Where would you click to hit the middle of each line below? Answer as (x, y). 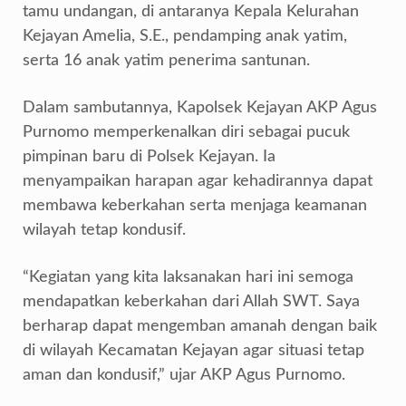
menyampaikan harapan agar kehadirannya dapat (198, 182)
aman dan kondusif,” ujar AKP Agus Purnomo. (184, 376)
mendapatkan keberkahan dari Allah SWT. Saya (191, 302)
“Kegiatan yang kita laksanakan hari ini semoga (188, 278)
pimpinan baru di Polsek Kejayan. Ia (149, 157)
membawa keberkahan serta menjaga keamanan (195, 206)
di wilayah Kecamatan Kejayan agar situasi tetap (193, 351)
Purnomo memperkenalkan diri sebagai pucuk (186, 133)
